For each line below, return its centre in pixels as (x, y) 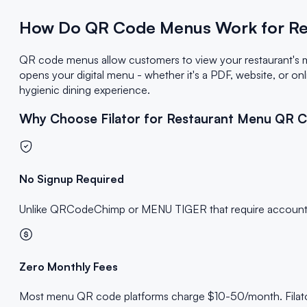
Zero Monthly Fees (69, 266)
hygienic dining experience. (85, 89)
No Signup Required (72, 179)
